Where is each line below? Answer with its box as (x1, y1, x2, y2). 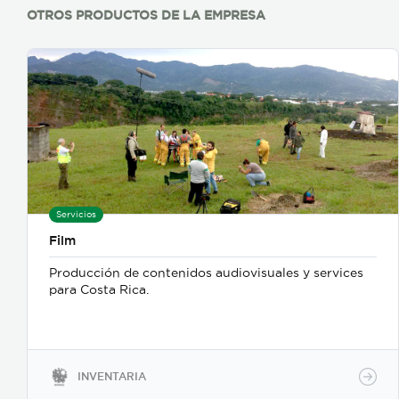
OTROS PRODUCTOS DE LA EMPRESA (27, 8, 265, 23)
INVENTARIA (77, 370, 146, 383)
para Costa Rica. (49, 282, 149, 297)
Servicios (56, 209, 96, 220)
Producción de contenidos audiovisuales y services (49, 265, 363, 281)
